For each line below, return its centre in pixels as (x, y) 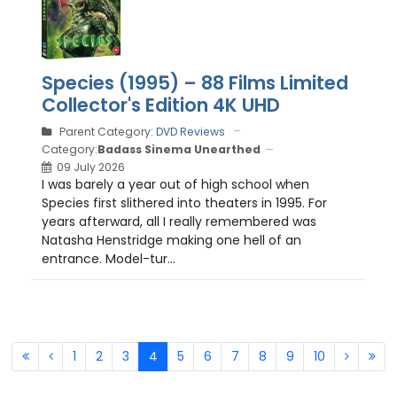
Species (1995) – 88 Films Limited (195, 82)
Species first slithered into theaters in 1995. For (184, 202)
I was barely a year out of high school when (175, 184)
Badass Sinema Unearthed (179, 150)
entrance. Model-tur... (109, 258)
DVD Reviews (191, 131)
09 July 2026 (91, 167)
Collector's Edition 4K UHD (161, 105)
